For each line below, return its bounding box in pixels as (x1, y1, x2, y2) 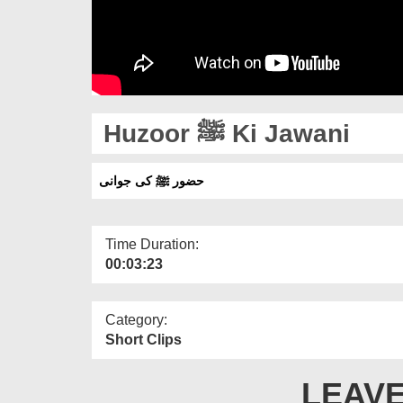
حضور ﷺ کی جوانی (99, 173, 204, 188)
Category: (105, 311, 167, 327)
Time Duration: (105, 236, 199, 252)
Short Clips (105, 331, 182, 347)
